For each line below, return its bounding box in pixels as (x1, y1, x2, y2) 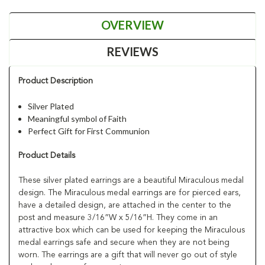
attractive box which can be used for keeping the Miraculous (18, 225, 245, 234)
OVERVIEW (101, 17, 164, 32)
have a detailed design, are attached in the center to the (18, 201, 231, 209)
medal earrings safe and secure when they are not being (18, 238, 230, 247)
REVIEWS (106, 44, 159, 59)
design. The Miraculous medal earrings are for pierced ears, (18, 188, 241, 197)
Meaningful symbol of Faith (28, 113, 127, 124)
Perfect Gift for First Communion (28, 125, 150, 136)
